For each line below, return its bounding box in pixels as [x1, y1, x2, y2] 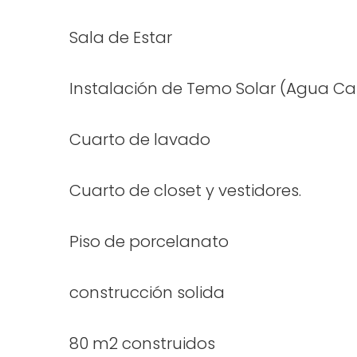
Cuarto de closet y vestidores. [69, 179, 301, 202]
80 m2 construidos [69, 332, 215, 355]
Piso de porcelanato [69, 230, 229, 253]
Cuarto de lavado [69, 128, 210, 151]
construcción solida [69, 281, 225, 304]
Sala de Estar [69, 26, 172, 49]
